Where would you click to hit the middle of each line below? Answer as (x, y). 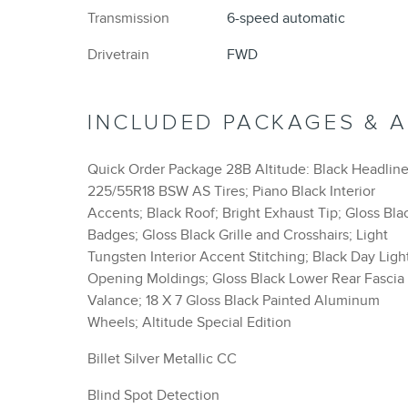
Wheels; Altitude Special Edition (189, 322)
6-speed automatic (286, 18)
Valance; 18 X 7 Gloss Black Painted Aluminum (234, 301)
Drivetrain (118, 55)
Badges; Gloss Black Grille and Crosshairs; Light (238, 235)
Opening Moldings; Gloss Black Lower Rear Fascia (246, 279)
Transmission (128, 18)
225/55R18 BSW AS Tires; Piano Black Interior (231, 191)
